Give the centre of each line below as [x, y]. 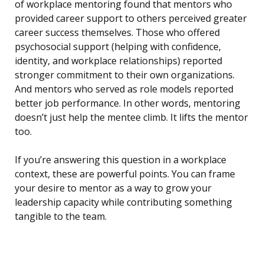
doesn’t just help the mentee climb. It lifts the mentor [131, 118]
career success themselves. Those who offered [117, 33]
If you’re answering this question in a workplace [121, 160]
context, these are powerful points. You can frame [125, 174]
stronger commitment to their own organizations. [125, 75]
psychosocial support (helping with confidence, [118, 47]
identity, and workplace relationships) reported [118, 61]
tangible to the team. [61, 217]
